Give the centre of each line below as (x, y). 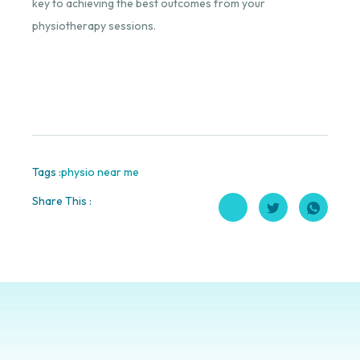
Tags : (46, 172)
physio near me (100, 172)
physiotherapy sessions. (94, 26)
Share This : (61, 200)
